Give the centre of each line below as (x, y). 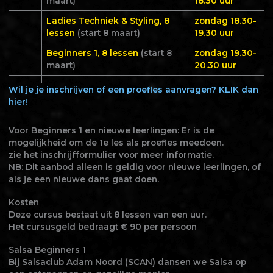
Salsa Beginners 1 (47, 250)
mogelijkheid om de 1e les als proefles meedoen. (116, 143)
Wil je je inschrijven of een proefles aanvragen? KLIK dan (133, 90)
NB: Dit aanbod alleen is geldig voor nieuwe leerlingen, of (134, 167)
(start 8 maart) (108, 33)
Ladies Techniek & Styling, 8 (108, 21)
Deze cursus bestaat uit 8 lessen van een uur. (107, 215)
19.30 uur (214, 33)
